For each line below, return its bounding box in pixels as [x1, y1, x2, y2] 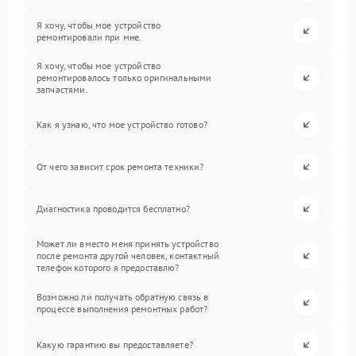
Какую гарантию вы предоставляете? [37, 339, 193, 350]
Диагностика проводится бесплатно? [37, 203, 190, 215]
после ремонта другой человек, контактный [37, 250, 219, 261]
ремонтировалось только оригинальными [37, 72, 212, 83]
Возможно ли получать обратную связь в [37, 290, 209, 303]
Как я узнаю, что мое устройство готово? [37, 118, 207, 130]
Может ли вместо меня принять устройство [37, 238, 219, 250]
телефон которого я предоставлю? [37, 261, 180, 273]
